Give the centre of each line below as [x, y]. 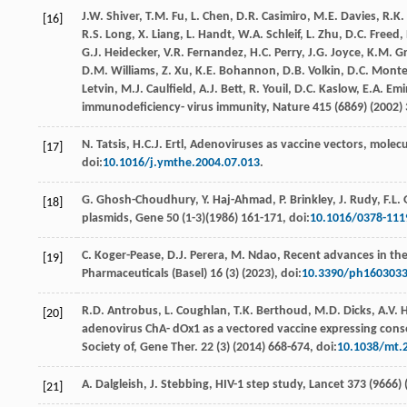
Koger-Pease [128, 256]
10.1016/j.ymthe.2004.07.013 [181, 164]
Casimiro [284, 17]
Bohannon [248, 72]
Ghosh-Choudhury [146, 201]
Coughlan [202, 312]
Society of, [111, 348]
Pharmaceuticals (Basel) [144, 274]
